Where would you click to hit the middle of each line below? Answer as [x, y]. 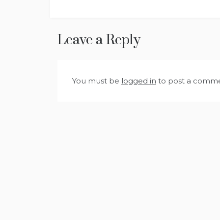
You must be [97, 81]
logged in [139, 81]
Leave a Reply [99, 40]
